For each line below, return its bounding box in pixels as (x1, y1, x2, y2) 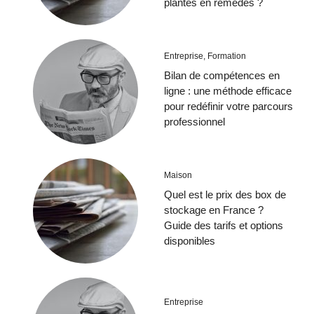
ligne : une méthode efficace (164, 85, 292, 97)
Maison (164, 170, 192, 181)
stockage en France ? (164, 204, 264, 217)
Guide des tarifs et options (164, 219, 283, 232)
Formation (207, 51, 246, 62)
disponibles (164, 235, 215, 247)
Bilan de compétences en (164, 69, 280, 82)
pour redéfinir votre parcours (164, 100, 293, 113)
